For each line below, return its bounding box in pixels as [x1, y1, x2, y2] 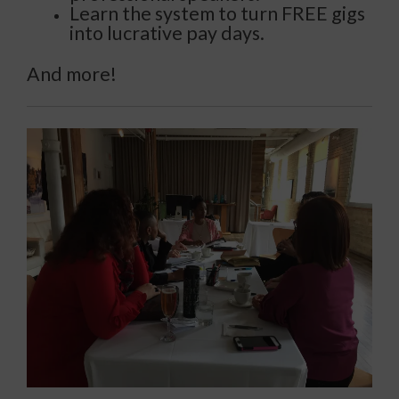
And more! [27, 62, 117, 86]
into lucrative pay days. [69, 21, 265, 45]
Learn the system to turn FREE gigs [69, 2, 365, 26]
